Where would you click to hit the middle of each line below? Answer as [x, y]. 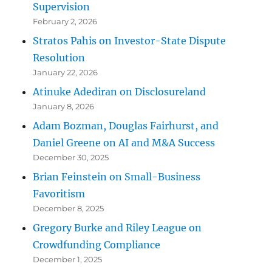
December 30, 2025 [71, 158]
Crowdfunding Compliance [97, 245]
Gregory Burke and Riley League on [117, 228]
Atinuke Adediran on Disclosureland [120, 92]
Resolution [59, 58]
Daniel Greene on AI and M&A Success [124, 143]
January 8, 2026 [64, 107]
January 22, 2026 [66, 73]
